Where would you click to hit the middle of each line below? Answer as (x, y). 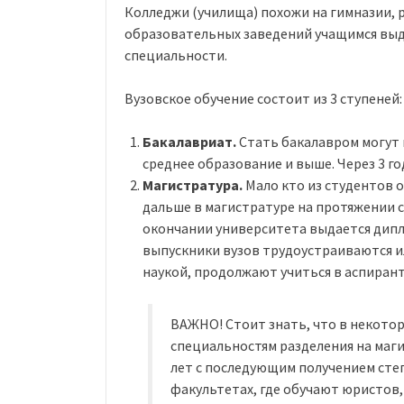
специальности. (176, 55)
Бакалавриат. (189, 141)
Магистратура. (193, 184)
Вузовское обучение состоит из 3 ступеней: (263, 98)
